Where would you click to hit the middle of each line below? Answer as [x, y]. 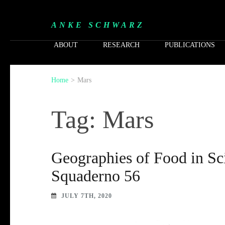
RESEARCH [121, 45]
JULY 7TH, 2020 [87, 196]
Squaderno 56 [96, 176]
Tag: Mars [102, 120]
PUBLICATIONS [190, 45]
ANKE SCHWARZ [98, 25]
